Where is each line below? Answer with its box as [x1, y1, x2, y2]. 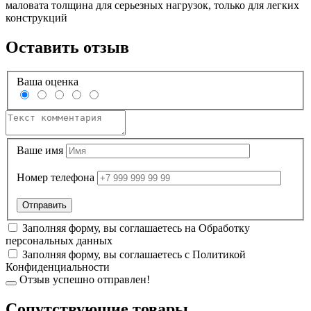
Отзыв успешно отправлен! [17, 273, 150, 285]
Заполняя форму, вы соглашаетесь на [22, 221, 199, 234]
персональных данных [6, 234, 112, 246]
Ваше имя [17, 144, 63, 156]
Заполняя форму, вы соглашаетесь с [22, 248, 192, 260]
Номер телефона [17, 171, 94, 183]
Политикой [192, 248, 246, 260]
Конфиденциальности [6, 260, 110, 273]
